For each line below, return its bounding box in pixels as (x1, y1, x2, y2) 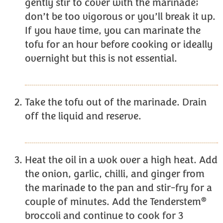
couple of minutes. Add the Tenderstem (25, 196, 201, 208)
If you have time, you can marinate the (25, 24, 201, 37)
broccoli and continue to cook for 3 (25, 210, 183, 222)
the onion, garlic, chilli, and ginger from (25, 168, 205, 180)
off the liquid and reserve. (25, 110, 141, 122)
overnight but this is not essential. (25, 52, 177, 65)
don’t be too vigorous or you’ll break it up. (25, 10, 216, 23)
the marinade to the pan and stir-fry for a (25, 182, 212, 194)
